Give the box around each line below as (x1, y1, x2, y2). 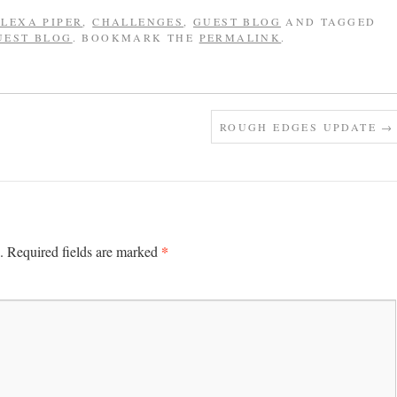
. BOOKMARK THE (72, 30, 199, 44)
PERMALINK (198, 30, 282, 44)
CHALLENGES (92, 14, 184, 28)
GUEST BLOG (193, 14, 282, 28)
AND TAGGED (281, 14, 377, 28)
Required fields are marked (7, 242, 161, 261)
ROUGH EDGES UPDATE (219, 120, 382, 134)
